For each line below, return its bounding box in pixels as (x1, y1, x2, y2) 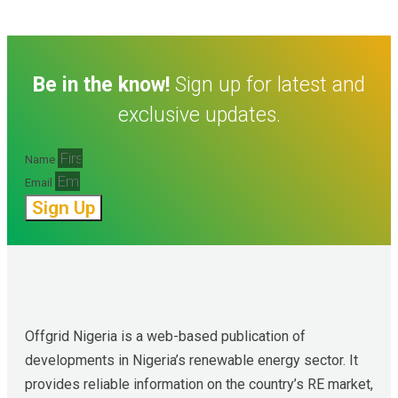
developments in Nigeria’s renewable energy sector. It (25, 351, 358, 369)
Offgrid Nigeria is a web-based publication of (25, 327, 306, 345)
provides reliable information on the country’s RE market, (25, 375, 373, 393)
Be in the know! (33, 72, 170, 97)
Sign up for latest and (170, 72, 365, 97)
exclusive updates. (117, 102, 281, 127)
